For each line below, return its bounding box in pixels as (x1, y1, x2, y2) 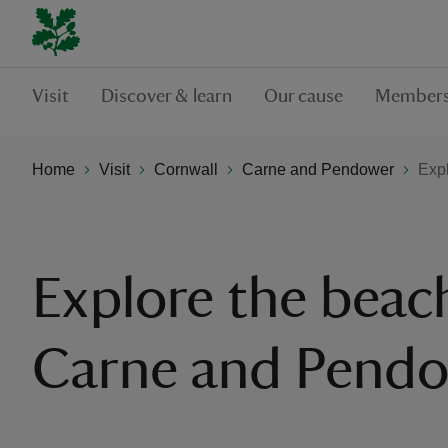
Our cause (264, 86, 343, 106)
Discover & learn (101, 86, 232, 106)
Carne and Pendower (242, 160, 394, 178)
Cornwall (154, 160, 218, 178)
